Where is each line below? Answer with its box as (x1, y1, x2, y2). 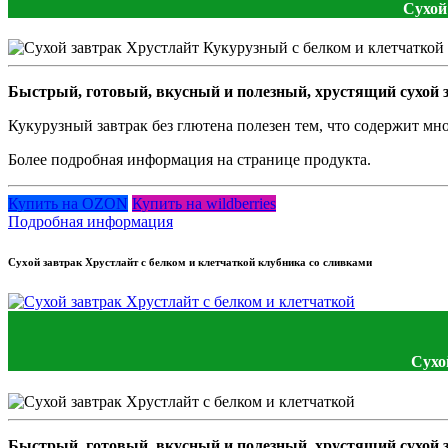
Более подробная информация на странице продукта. (8, 151, 371, 169)
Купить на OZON (8, 195, 128, 213)
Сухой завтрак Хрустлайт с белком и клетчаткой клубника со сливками (8, 256, 372, 269)
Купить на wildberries (132, 195, 276, 213)
